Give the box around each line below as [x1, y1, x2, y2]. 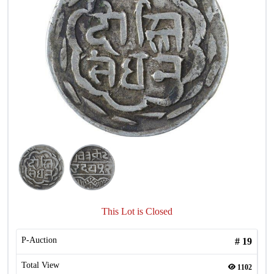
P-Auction [21, 235, 57, 245]
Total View [21, 261, 59, 270]
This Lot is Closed [102, 206, 172, 217]
